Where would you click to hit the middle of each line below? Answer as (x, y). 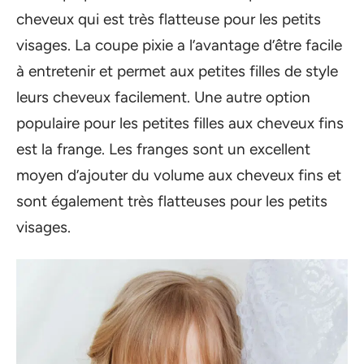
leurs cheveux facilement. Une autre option (163, 97)
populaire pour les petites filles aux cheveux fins (180, 123)
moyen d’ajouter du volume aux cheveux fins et (179, 175)
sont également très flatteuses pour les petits (172, 201)
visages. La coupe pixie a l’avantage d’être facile (179, 45)
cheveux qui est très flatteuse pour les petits (169, 19)
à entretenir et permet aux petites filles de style (177, 71)
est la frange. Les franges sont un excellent (163, 149)
